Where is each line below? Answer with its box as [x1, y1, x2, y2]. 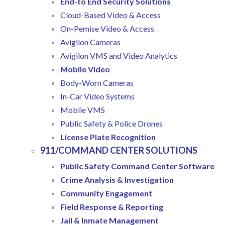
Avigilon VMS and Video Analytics [60, 51, 177, 61]
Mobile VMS [60, 105, 105, 115]
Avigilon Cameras [60, 37, 121, 47]
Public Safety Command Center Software [60, 161, 214, 171]
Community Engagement [60, 188, 152, 198]
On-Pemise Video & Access [60, 24, 154, 34]
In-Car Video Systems [60, 91, 135, 101]
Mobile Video [60, 64, 110, 74]
